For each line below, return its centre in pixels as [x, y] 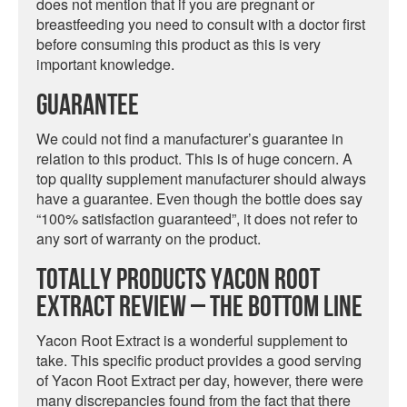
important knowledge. [105, 64]
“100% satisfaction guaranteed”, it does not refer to [197, 218]
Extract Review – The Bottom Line [199, 308]
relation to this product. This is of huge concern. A [194, 159]
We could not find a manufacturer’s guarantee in [190, 139]
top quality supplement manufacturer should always [201, 179]
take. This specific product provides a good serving [199, 360]
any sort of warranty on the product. [149, 238]
